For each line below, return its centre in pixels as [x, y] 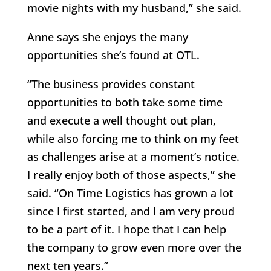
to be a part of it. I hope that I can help [126, 230]
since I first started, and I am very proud [131, 211]
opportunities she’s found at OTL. [113, 55]
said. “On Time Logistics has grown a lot [130, 193]
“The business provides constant [111, 84]
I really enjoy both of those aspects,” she [131, 175]
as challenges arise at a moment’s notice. [133, 157]
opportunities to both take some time [125, 103]
